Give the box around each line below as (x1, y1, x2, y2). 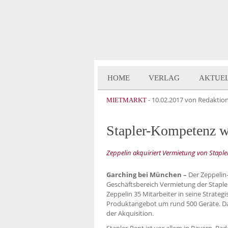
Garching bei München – (106, 170, 187, 179)
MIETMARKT (106, 96, 147, 104)
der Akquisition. (106, 209, 154, 218)
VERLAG (149, 74, 180, 82)
